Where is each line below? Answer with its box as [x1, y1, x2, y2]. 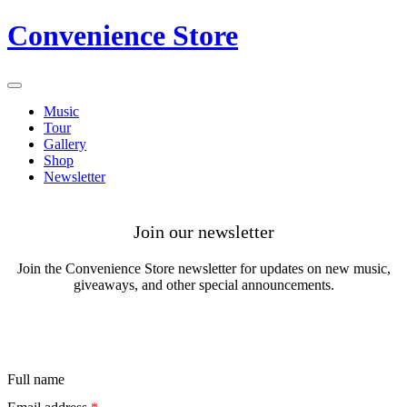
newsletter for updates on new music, [174, 260, 391, 276]
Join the [16, 260, 65, 276]
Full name [7, 372, 65, 388]
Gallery [44, 135, 86, 152]
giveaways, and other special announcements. [73, 276, 334, 293]
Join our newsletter [133, 221, 274, 242]
